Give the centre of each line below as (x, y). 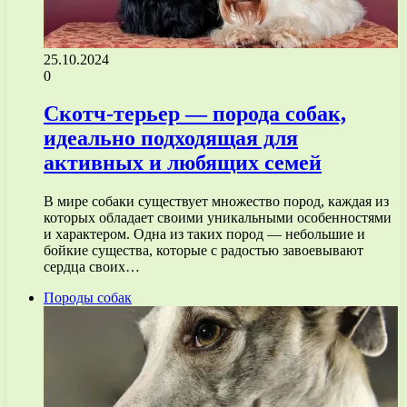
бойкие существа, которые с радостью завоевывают (203, 251)
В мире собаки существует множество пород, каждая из (216, 202)
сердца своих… (92, 267)
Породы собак (88, 298)
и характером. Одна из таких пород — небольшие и (204, 234)
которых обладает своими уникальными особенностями (218, 218)
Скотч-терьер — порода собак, (195, 114)
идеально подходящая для (171, 139)
